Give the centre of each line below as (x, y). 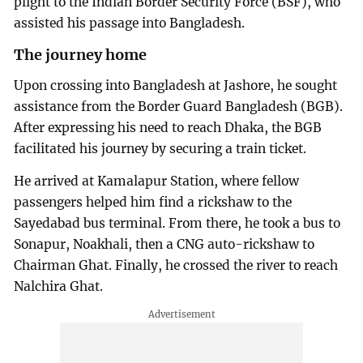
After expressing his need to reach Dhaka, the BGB (168, 127)
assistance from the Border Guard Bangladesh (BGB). (179, 106)
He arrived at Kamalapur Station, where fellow (157, 181)
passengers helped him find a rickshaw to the (153, 202)
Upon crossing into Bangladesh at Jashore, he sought (176, 85)
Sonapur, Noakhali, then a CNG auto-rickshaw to (164, 244)
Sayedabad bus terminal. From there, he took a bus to (177, 223)
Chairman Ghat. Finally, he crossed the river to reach (176, 265)
